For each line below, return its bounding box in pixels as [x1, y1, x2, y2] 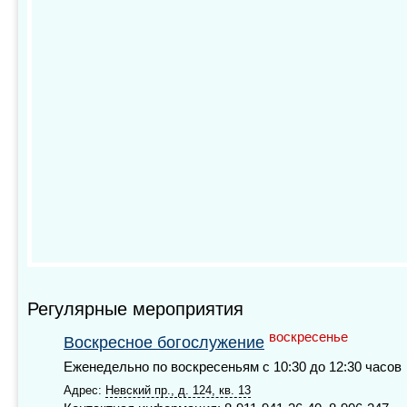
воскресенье [269, 329, 348, 344]
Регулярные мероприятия [27, 298, 243, 319]
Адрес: [64, 382, 105, 397]
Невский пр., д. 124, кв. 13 [105, 382, 251, 397]
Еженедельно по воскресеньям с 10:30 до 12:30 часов [64, 359, 402, 374]
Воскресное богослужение [64, 333, 264, 352]
